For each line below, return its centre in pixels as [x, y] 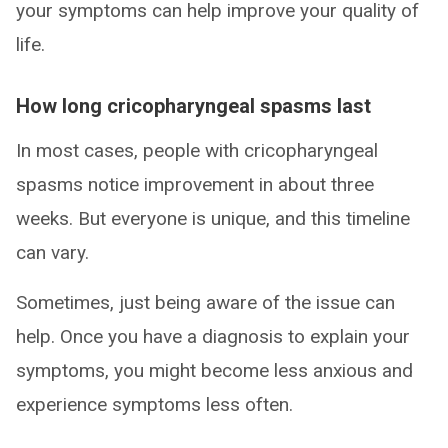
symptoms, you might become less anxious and [214, 370]
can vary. [52, 252]
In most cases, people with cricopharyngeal [197, 150]
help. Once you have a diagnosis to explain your [213, 336]
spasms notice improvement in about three [195, 184]
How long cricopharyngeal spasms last [193, 105]
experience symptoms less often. [154, 404]
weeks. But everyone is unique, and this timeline [213, 218]
